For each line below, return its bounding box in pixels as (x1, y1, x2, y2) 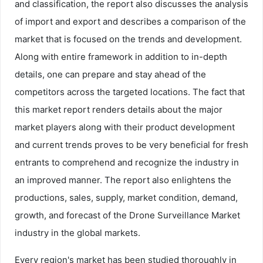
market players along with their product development (15, 121, 235, 133)
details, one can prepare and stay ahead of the (15, 68, 206, 80)
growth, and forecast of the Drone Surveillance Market (15, 209, 240, 221)
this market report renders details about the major (15, 103, 222, 115)
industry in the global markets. (15, 227, 140, 238)
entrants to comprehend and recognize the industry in (15, 156, 239, 168)
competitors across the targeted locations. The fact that (15, 86, 245, 97)
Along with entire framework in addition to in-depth (15, 50, 227, 62)
